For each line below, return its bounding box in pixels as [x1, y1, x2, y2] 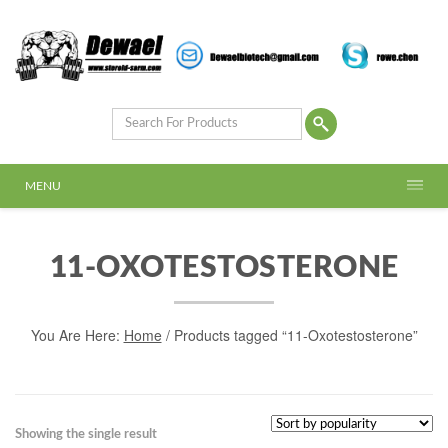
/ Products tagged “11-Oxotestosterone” [161, 325, 418, 345]
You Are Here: [30, 325, 124, 345]
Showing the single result [15, 428, 157, 441]
